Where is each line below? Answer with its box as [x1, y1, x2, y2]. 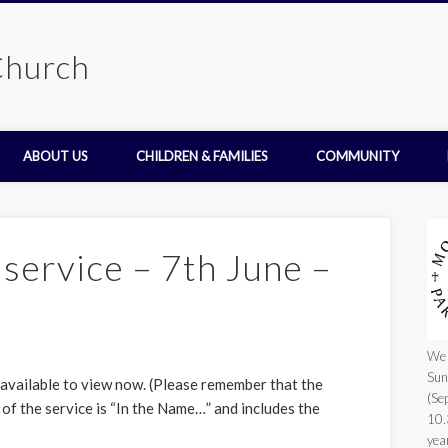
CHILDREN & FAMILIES [136, 148, 268, 164]
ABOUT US [23, 148, 88, 164]
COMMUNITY [316, 148, 399, 164]
